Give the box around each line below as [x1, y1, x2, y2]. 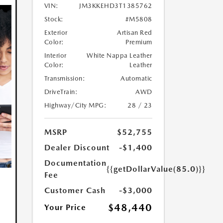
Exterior [44, 29, 68, 36]
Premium [125, 38, 152, 46]
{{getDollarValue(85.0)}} [106, 164, 206, 174]
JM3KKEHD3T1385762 [79, 2, 152, 9]
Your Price [44, 203, 86, 212]
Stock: [44, 15, 64, 23]
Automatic [120, 75, 152, 82]
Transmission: [44, 75, 85, 82]
